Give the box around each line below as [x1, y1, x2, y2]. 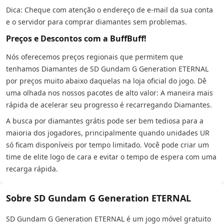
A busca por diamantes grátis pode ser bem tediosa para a [6, 116, 203, 125]
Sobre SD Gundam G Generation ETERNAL [6, 192, 191, 204]
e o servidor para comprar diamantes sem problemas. [6, 17, 187, 26]
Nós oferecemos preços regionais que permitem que [6, 52, 183, 61]
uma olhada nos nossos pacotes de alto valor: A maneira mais [6, 88, 213, 97]
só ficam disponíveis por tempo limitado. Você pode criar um [6, 140, 209, 149]
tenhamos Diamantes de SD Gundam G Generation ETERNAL [6, 64, 208, 73]
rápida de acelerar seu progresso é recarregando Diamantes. [6, 100, 212, 109]
